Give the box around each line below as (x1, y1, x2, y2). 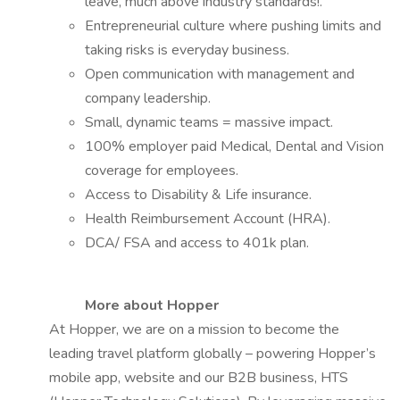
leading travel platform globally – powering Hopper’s (49, 344, 376, 363)
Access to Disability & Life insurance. (85, 185, 312, 204)
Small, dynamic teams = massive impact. (85, 112, 333, 132)
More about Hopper (85, 296, 219, 315)
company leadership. (85, 88, 211, 108)
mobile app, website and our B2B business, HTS (49, 368, 348, 387)
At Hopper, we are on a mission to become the (49, 320, 339, 339)
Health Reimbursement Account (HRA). (85, 209, 330, 229)
